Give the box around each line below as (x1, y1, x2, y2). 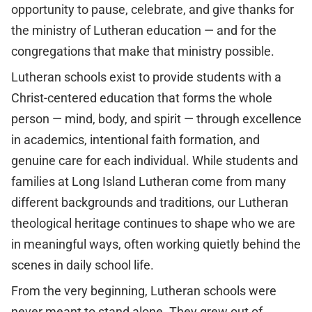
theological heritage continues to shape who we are (10, 216, 295, 231)
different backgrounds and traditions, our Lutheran (10, 195, 288, 210)
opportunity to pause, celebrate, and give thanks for (10, 2, 294, 17)
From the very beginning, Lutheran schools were (10, 283, 276, 298)
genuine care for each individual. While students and (10, 153, 298, 168)
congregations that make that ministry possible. (10, 44, 274, 58)
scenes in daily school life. (10, 258, 154, 272)
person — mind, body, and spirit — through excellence (10, 111, 302, 126)
